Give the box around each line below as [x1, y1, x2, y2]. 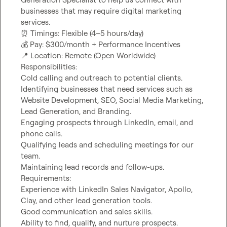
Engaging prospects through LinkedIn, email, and [21, 118, 193, 127]
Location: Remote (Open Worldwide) [28, 51, 156, 60]
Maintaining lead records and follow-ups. [21, 162, 164, 172]
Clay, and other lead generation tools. [21, 196, 152, 205]
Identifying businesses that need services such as [21, 84, 193, 94]
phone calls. [21, 129, 62, 138]
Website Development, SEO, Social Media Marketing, [21, 95, 203, 105]
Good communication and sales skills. [21, 207, 153, 216]
